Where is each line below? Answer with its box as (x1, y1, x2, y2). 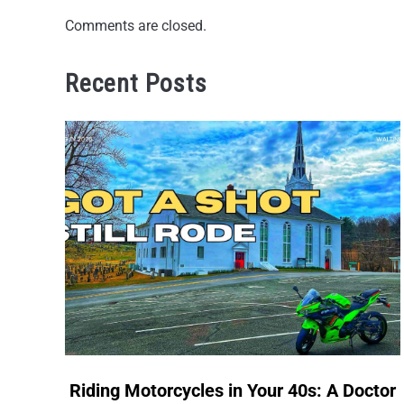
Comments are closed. (65, 17, 207, 34)
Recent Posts (65, 69, 207, 98)
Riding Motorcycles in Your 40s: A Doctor (69, 380, 396, 401)
